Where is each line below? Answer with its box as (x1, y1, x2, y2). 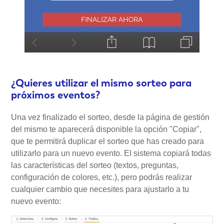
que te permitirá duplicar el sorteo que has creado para (11, 136, 204, 145)
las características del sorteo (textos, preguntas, (11, 160, 179, 169)
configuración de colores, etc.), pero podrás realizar (11, 172, 192, 181)
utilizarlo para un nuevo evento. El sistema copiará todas (11, 148, 211, 157)
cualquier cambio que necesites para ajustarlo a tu (11, 184, 189, 193)
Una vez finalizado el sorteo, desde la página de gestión (11, 112, 210, 121)
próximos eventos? (11, 87, 100, 101)
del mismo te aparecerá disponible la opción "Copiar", (11, 124, 202, 133)
